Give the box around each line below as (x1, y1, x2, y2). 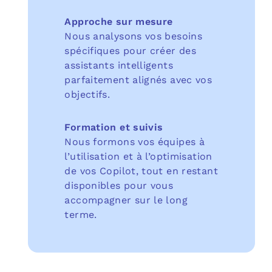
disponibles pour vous (64, 179, 174, 191)
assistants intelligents (64, 59, 173, 71)
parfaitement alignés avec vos (64, 73, 212, 86)
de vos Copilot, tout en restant (64, 165, 218, 177)
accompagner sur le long (64, 194, 188, 206)
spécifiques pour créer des (64, 44, 197, 56)
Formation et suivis (64, 121, 163, 133)
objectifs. (64, 88, 110, 100)
